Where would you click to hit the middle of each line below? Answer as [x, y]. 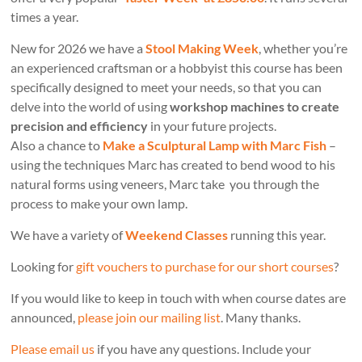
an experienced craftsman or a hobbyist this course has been [177, 68]
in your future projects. [213, 126]
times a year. [45, 17]
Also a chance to [57, 145]
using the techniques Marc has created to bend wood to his [173, 165]
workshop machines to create [255, 107]
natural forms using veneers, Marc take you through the [165, 184]
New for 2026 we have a [78, 48]
